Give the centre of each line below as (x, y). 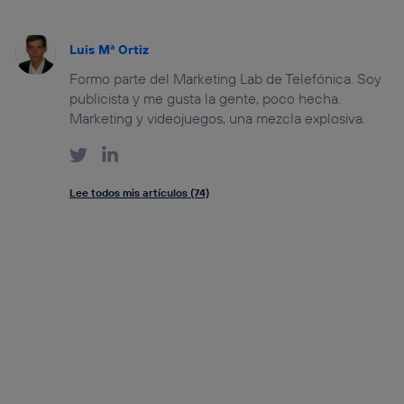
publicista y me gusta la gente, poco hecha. (206, 98)
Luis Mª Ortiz (110, 49)
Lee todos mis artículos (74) (140, 192)
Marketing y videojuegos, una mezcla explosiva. (218, 118)
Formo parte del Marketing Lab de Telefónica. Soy (226, 78)
